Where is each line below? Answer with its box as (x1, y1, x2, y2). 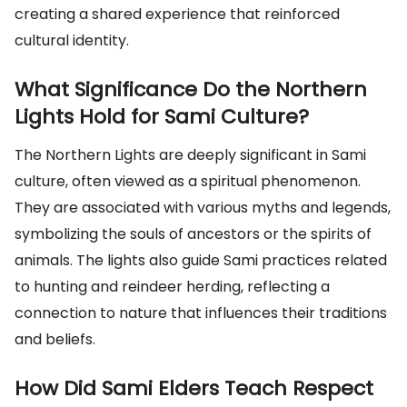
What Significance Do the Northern (15, 75, 367, 104)
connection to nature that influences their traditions (15, 303, 387, 323)
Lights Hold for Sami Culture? (15, 103, 309, 131)
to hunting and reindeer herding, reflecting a (15, 276, 330, 297)
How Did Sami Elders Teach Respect (15, 374, 373, 402)
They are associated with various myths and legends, (15, 197, 391, 218)
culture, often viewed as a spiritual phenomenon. (15, 171, 361, 192)
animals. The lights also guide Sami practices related (15, 250, 387, 271)
